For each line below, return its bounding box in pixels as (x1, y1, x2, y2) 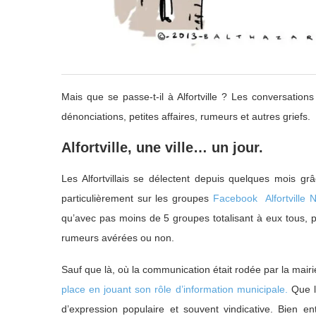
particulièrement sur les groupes (61, 192, 213, 204)
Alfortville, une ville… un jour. (61, 139, 263, 155)
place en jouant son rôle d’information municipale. (61, 283, 288, 295)
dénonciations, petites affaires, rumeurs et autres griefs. (61, 110, 310, 122)
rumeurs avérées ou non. (61, 231, 174, 243)
